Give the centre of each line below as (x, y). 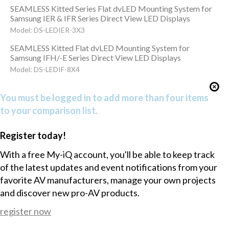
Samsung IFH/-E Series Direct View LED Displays (95, 57)
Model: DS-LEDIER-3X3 (47, 30)
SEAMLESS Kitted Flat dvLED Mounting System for (100, 48)
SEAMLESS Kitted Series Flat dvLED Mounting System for (111, 8)
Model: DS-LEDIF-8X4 (45, 69)
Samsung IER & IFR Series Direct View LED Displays (100, 18)
